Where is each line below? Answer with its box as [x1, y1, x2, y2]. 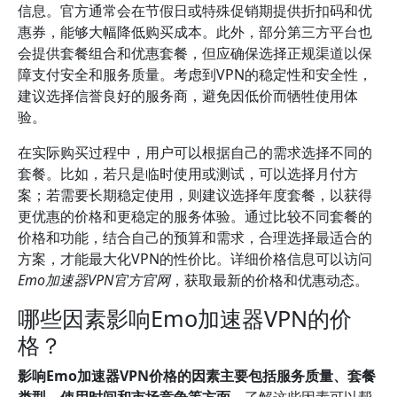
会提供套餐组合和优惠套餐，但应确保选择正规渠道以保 [18, 43, 372, 63]
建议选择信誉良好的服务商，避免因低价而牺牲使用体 [18, 86, 358, 105]
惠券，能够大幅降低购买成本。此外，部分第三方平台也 [18, 22, 372, 42]
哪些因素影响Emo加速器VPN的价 [18, 303, 352, 333]
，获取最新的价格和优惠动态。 [170, 270, 369, 290]
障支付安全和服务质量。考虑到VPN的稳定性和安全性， [18, 65, 372, 84]
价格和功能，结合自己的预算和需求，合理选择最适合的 [18, 228, 372, 247]
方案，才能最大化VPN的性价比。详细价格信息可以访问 [18, 249, 372, 269]
